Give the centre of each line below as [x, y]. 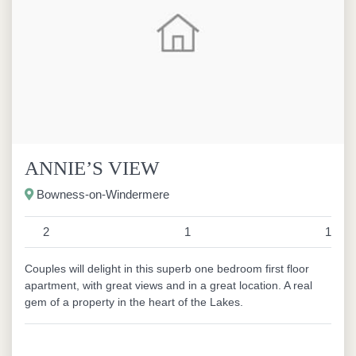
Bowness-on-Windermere [101, 194]
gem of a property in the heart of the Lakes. [134, 302]
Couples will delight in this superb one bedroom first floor [167, 269]
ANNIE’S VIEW [92, 168]
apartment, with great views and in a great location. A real [168, 285]
